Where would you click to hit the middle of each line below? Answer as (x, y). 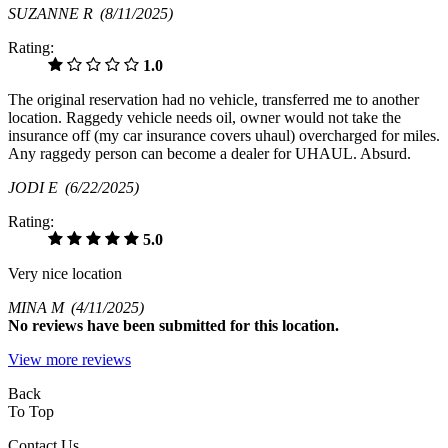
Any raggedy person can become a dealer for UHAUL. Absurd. (209, 154)
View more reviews (69, 360)
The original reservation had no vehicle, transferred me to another (213, 100)
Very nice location (65, 274)
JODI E (36, 188)
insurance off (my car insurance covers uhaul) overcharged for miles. (224, 136)
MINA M (39, 308)
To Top (31, 412)
